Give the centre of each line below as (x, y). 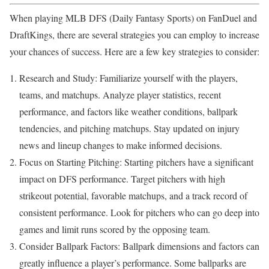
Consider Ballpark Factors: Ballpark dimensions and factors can (139, 246)
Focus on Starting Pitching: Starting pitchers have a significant (136, 162)
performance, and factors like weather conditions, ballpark (128, 112)
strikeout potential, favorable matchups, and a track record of (133, 196)
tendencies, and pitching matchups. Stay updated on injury (129, 128)
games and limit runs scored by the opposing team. (115, 229)
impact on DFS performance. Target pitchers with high (122, 179)
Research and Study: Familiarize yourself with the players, (128, 78)
